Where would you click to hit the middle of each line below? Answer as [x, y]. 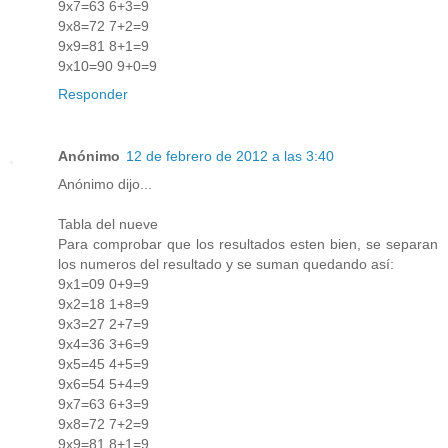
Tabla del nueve [108, 224]
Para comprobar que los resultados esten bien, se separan [248, 244]
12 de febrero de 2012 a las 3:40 [230, 156]
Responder [93, 94]
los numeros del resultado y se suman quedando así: [226, 264]
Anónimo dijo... [105, 184]
